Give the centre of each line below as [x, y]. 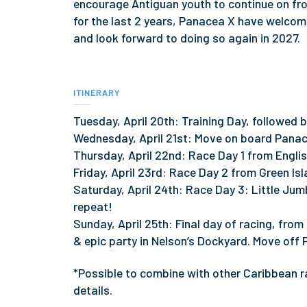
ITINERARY [97, 93]
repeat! [93, 207]
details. [93, 290]
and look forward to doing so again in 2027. [187, 37]
